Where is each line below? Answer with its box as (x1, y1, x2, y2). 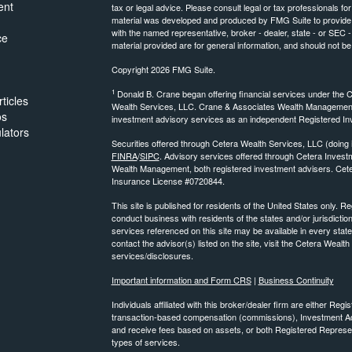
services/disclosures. (111, 249, 193, 262)
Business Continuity (258, 273, 334, 287)
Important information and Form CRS (111, 273, 251, 287)
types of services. (111, 335, 180, 349)
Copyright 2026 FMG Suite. (111, 63, 215, 76)
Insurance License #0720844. (111, 174, 225, 188)
